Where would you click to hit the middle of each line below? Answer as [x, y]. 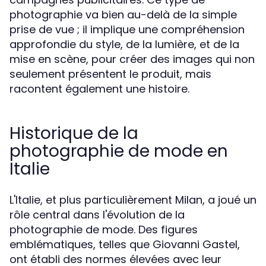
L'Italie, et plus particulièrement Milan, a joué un [133, 200]
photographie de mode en [119, 151]
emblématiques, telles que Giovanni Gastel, [125, 244]
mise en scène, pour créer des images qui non [132, 59]
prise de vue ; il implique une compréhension [127, 29]
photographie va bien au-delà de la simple [123, 15]
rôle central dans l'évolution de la [97, 215]
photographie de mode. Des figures [104, 229]
